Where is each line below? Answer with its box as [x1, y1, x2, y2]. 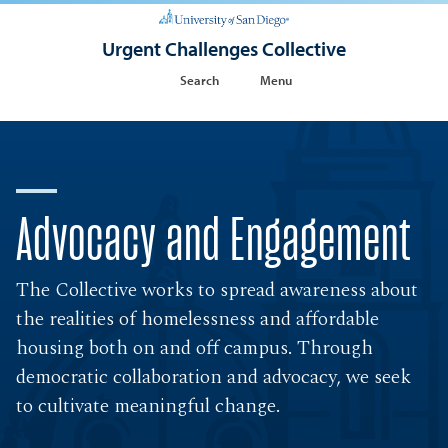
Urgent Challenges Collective [101, 35, 346, 61]
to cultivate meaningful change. [16, 391, 281, 422]
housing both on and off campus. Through [16, 333, 374, 364]
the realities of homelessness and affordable [16, 304, 380, 335]
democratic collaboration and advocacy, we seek [16, 362, 412, 393]
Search [180, 71, 220, 88]
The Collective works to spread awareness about [16, 275, 419, 306]
